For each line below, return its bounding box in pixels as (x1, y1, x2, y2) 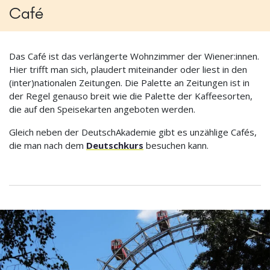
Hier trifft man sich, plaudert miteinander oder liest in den (9, 63, 247, 76)
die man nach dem (9, 139, 86, 152)
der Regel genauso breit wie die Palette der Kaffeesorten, (9, 90, 253, 102)
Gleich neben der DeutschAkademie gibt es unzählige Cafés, (9, 126, 257, 139)
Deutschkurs (86, 139, 143, 152)
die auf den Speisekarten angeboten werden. (9, 103, 195, 116)
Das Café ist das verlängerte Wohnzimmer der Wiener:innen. (9, 50, 259, 63)
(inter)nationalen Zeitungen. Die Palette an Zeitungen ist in (9, 77, 250, 89)
